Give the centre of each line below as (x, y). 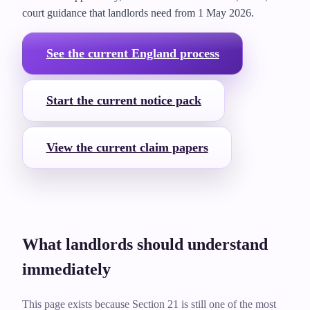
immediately (66, 269)
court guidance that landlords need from (110, 13)
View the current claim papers (127, 147)
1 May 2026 (225, 13)
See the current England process (133, 53)
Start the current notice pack (124, 100)
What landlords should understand (145, 244)
